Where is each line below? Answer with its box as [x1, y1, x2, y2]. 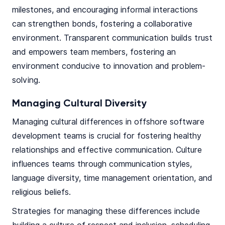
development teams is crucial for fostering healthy [12, 131, 201, 141]
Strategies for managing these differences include [12, 206, 200, 216]
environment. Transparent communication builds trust [12, 33, 212, 43]
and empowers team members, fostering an [12, 47, 176, 57]
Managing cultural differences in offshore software [12, 117, 204, 127]
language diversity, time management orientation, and [12, 173, 212, 183]
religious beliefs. [12, 187, 71, 197]
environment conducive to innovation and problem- [12, 61, 205, 71]
